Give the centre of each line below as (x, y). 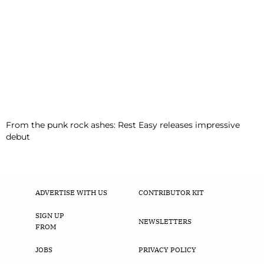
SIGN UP (50, 216)
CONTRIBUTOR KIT (171, 193)
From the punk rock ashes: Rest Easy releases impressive (123, 125)
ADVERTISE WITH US (71, 193)
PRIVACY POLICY (167, 250)
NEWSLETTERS (165, 221)
